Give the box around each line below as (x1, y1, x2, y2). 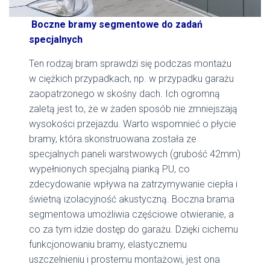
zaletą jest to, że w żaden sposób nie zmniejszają (29, 103, 238, 115)
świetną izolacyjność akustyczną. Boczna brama (29, 193, 235, 206)
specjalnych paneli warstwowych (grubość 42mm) (29, 148, 241, 160)
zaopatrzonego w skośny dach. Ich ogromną (29, 88, 221, 100)
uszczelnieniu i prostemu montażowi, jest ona (29, 254, 221, 266)
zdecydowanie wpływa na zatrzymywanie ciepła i (29, 178, 238, 190)
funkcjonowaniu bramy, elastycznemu (29, 239, 187, 251)
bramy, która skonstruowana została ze (29, 133, 197, 145)
